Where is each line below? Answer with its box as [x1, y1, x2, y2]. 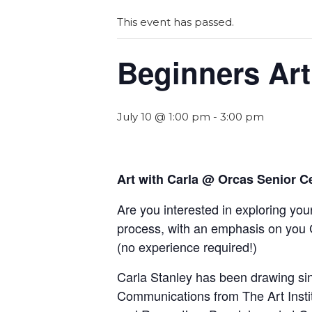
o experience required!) [128, 237, 259, 256]
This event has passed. [117, 15, 234, 29]
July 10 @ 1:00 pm [117, 110, 210, 123]
